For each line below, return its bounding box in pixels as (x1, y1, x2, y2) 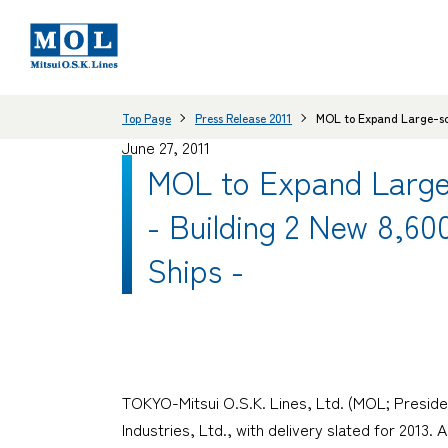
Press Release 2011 (195, 108, 292, 126)
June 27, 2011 (122, 135, 210, 160)
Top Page (122, 108, 171, 126)
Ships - (147, 245, 244, 292)
